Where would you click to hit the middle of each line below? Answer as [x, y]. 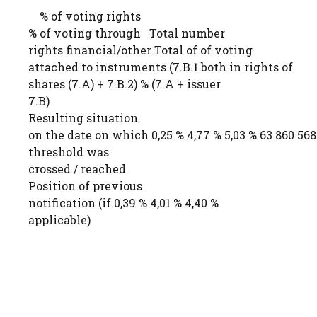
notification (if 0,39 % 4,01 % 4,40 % [123, 203]
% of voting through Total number [127, 33]
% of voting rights [90, 16]
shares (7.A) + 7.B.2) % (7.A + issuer [125, 84]
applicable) [59, 220]
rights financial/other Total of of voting [140, 50]
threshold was [69, 152]
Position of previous [97, 186]
